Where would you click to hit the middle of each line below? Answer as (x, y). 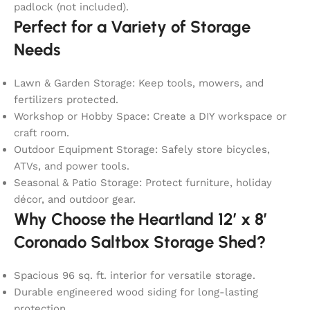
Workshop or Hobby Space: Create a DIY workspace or (150, 116)
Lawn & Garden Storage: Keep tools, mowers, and (139, 83)
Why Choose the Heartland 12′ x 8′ (140, 219)
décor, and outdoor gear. (75, 199)
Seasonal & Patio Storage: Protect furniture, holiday (143, 182)
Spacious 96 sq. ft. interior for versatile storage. (135, 275)
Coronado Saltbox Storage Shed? (140, 241)
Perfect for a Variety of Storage (132, 26)
